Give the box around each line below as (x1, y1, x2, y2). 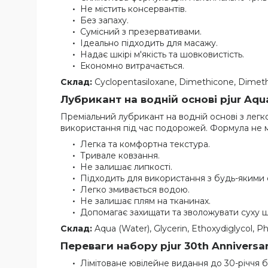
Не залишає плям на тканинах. (80, 196, 211, 207)
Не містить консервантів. (80, 4, 187, 15)
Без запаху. (80, 15, 129, 26)
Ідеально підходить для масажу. (80, 38, 218, 49)
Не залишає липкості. (80, 162, 172, 173)
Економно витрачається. (80, 60, 184, 72)
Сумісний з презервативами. (80, 26, 202, 38)
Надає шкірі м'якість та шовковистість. (80, 49, 244, 60)
